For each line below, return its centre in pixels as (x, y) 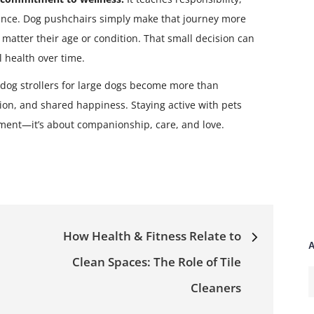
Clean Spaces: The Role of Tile (157, 261)
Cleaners (216, 287)
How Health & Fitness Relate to (152, 235)
